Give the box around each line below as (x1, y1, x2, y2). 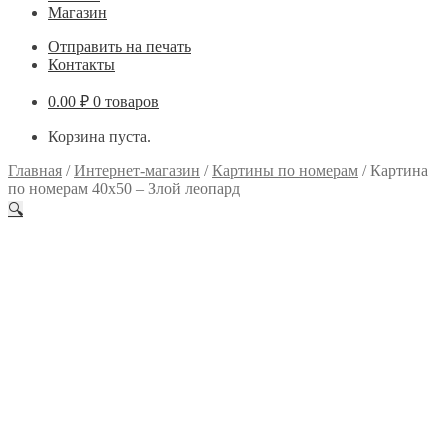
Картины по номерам (212, 162, 358, 179)
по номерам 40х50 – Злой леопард (8, 180, 240, 197)
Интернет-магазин (74, 162, 200, 179)
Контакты (48, 56, 115, 73)
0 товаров (93, 93, 159, 110)
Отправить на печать (48, 38, 191, 55)
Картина (370, 162, 428, 179)
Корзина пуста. (48, 128, 151, 145)
